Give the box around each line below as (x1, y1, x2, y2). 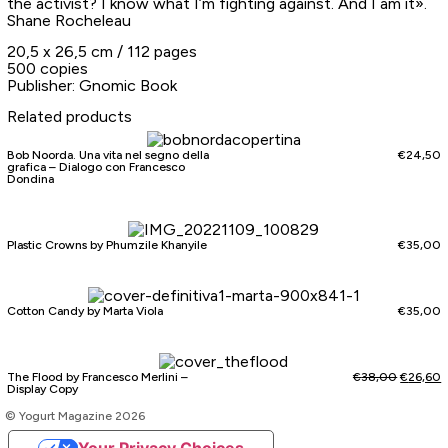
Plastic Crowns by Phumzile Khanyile (6, 238, 207, 253)
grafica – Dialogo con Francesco (6, 160, 185, 175)
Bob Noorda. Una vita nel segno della (6, 148, 209, 163)
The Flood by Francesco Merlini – (6, 370, 188, 385)
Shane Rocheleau (6, 10, 131, 30)
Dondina (6, 172, 54, 187)
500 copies (6, 59, 88, 79)
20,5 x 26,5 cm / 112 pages (6, 42, 197, 62)
